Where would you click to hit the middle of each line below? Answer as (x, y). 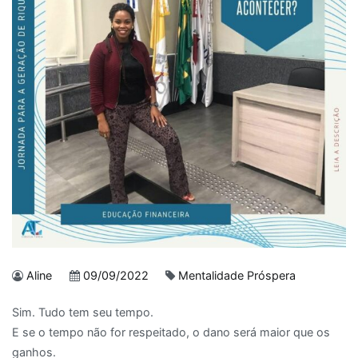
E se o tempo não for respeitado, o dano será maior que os (171, 332)
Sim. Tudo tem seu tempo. (83, 312)
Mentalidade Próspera (237, 275)
